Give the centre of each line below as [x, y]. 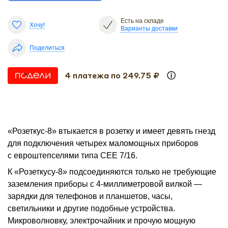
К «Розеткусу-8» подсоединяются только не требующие [112, 172]
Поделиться [47, 48]
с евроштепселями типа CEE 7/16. [73, 155]
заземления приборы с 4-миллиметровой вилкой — [105, 184]
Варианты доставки [149, 29]
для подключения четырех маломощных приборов [103, 143]
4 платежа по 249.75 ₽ [112, 76]
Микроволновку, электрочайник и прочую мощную [102, 220]
